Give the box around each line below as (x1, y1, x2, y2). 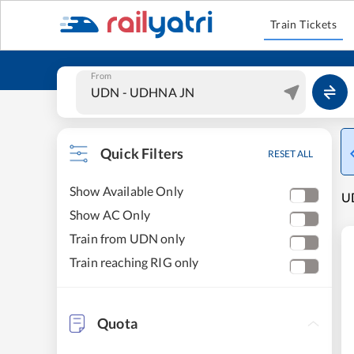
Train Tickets (269, 17, 337, 31)
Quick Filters (100, 145, 184, 162)
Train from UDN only (70, 231, 185, 246)
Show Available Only (70, 183, 183, 198)
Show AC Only (70, 207, 150, 222)
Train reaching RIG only (70, 254, 199, 269)
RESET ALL (268, 148, 313, 160)
